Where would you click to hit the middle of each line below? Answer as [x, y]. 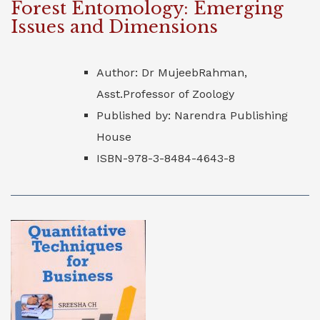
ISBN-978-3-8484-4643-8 [166, 158]
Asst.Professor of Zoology [165, 94]
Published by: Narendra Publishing [192, 115]
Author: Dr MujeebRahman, [172, 72]
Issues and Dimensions [114, 27]
